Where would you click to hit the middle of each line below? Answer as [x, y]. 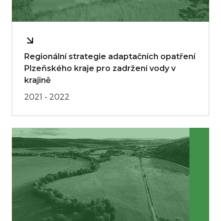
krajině [37, 80]
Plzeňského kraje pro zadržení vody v [100, 68]
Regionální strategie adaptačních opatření [110, 56]
